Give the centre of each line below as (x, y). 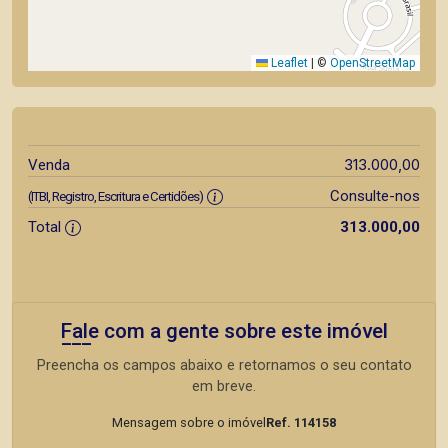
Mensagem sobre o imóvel (189, 422)
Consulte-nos (374, 196)
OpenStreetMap (372, 63)
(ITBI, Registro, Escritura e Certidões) (115, 196)
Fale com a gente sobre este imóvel (224, 331)
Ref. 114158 (301, 422)
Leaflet (288, 63)
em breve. (224, 386)
